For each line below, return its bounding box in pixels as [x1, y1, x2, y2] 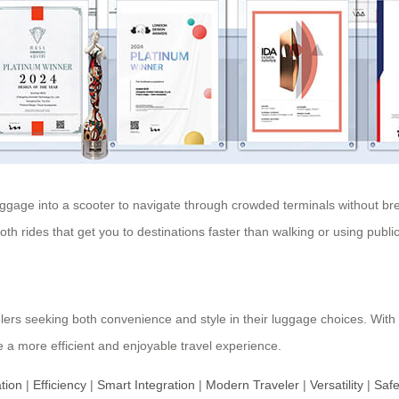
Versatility [310, 378, 363, 393]
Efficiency [33, 378, 86, 393]
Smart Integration [97, 378, 195, 393]
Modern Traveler [206, 378, 299, 393]
